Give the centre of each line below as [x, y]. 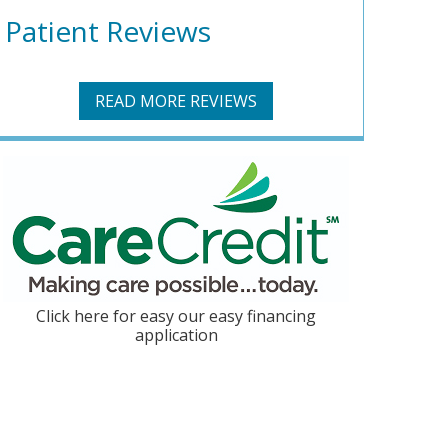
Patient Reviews [108, 31]
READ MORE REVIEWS [176, 101]
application [176, 335]
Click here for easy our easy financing [176, 316]
